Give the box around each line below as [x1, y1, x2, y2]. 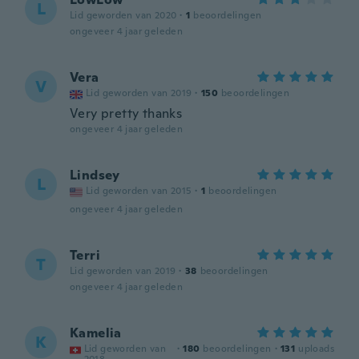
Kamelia [70, 325, 122, 341]
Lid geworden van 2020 [70, 9, 177, 22]
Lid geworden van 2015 [86, 184, 192, 197]
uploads [298, 342, 334, 355]
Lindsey [70, 167, 120, 184]
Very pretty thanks [70, 105, 183, 122]
